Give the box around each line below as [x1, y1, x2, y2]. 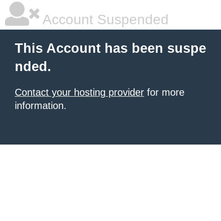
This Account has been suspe [15, 41, 206, 56]
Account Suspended [39, 12, 169, 27]
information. [15, 100, 67, 111]
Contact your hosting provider [15, 87, 144, 98]
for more [144, 87, 184, 98]
